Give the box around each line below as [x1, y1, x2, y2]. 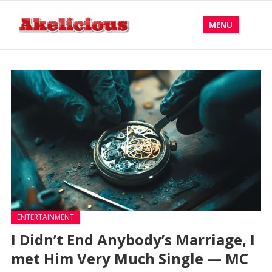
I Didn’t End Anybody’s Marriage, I [10, 229, 255, 250]
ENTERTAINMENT [16, 212, 74, 222]
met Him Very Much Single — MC [10, 248, 248, 268]
